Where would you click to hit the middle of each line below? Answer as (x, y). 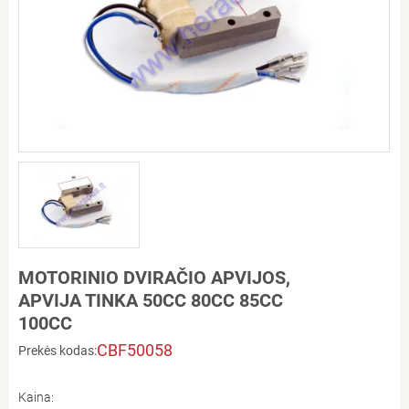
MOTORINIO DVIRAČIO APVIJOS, (154, 277)
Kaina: (36, 397)
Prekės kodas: (58, 350)
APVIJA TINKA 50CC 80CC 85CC (151, 300)
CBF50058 (135, 350)
